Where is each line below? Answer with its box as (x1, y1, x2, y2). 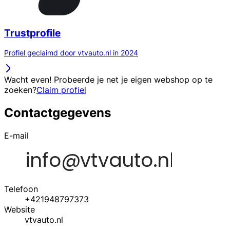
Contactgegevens (4, 105, 111, 121)
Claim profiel (36, 85, 86, 95)
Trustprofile (4, 27, 61, 39)
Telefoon (4, 184, 38, 195)
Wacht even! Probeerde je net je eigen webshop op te (4, 74, 213, 85)
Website (4, 204, 35, 215)
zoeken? (4, 85, 36, 95)
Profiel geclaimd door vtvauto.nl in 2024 (4, 48, 138, 57)
